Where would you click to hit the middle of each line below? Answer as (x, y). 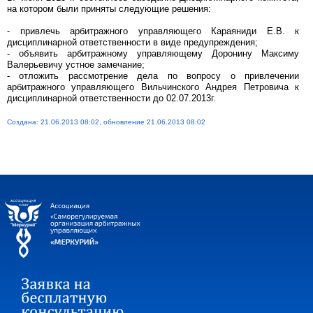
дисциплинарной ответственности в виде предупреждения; (132, 42)
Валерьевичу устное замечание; (76, 65)
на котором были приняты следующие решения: (109, 9)
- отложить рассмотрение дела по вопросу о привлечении (153, 76)
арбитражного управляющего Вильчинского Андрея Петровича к (153, 87)
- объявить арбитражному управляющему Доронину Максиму (153, 53)
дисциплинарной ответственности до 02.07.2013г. (111, 98)
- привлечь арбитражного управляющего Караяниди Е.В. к (153, 31)
